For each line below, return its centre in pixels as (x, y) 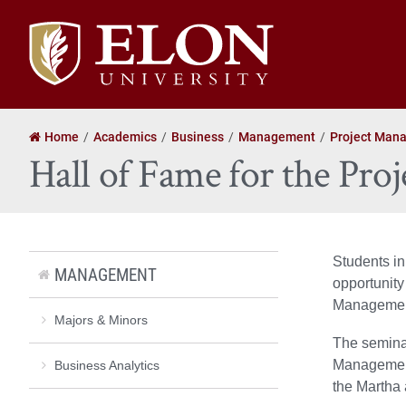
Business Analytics (107, 365)
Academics (125, 136)
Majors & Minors (101, 319)
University (59, 52)
